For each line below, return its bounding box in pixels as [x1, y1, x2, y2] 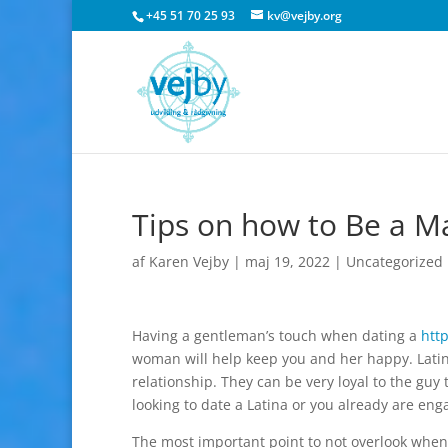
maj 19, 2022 [245, 252, 330, 271]
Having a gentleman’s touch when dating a [132, 326, 421, 345]
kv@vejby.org [267, 7, 342, 24]
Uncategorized [346, 252, 443, 271]
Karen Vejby [149, 252, 229, 271]
